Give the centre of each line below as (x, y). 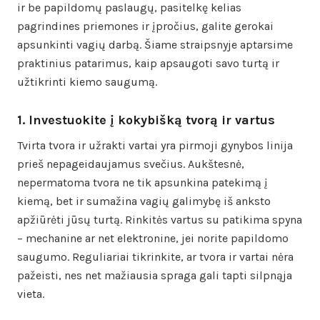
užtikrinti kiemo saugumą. (87, 81)
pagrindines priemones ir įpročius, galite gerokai (145, 26)
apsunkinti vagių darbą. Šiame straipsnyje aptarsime (155, 44)
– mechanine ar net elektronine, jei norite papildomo (153, 238)
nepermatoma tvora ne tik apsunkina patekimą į (142, 182)
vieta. (31, 294)
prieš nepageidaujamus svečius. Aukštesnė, (131, 164)
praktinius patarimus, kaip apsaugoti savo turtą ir (148, 63)
